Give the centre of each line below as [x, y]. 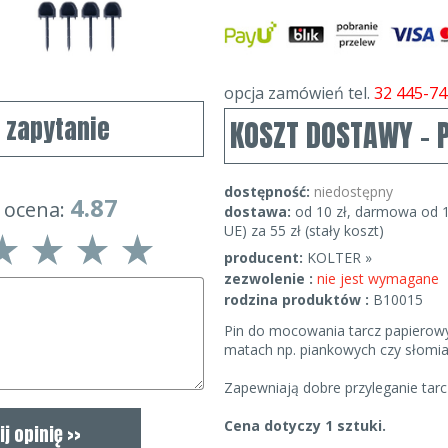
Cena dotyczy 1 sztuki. [305, 425]
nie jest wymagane [378, 278]
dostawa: [259, 211]
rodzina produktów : [298, 299]
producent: [263, 257]
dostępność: [267, 191]
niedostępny [353, 191]
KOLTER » [339, 257]
